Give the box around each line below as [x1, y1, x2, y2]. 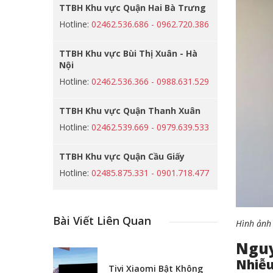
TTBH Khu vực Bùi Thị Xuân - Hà [59, 48, 197, 59]
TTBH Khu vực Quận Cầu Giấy [59, 151, 185, 162]
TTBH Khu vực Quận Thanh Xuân [59, 105, 200, 116]
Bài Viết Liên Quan [53, 213, 151, 228]
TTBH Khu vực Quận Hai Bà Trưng [59, 2, 206, 13]
